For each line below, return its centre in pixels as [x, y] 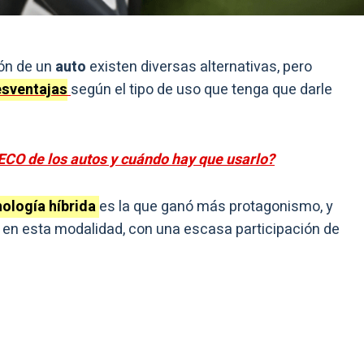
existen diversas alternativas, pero [199, 67]
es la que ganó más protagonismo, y [216, 207]
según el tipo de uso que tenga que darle [201, 90]
